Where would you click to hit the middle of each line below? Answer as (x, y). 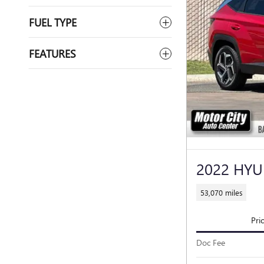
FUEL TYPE (53, 22)
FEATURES (52, 53)
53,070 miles (221, 192)
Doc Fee (211, 242)
